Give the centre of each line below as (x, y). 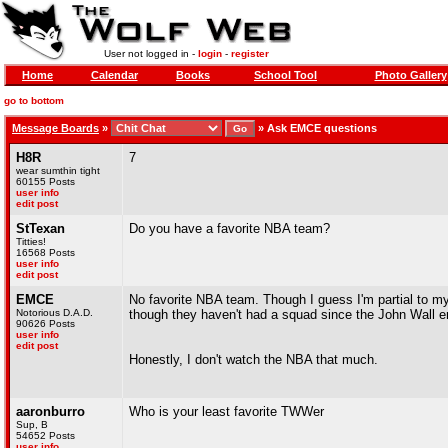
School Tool (285, 75)
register (249, 53)
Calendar (114, 75)
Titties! (31, 241)
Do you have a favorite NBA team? (229, 228)
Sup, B (32, 424)
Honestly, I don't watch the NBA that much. (253, 359)
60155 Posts (45, 181)
